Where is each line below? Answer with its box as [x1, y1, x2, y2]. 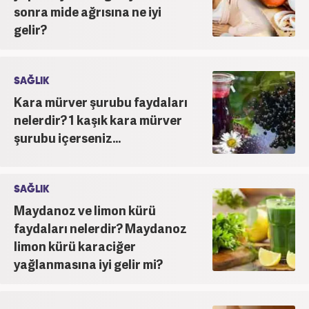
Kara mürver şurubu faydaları [14, 92, 188, 110]
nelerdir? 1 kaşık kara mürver [14, 110, 182, 128]
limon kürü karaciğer [14, 237, 136, 255]
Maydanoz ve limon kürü [14, 201, 156, 219]
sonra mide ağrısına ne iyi [14, 2, 161, 20]
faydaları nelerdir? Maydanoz [14, 219, 187, 237]
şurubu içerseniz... [14, 128, 121, 146]
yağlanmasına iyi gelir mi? [14, 255, 163, 272]
